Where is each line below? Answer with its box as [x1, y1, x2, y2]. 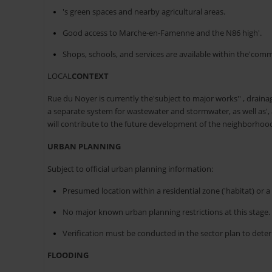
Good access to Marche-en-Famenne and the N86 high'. [63, 27, 262, 39]
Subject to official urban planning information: [47, 163, 213, 175]
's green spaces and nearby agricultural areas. [63, 6, 225, 18]
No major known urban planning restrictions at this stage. [63, 206, 270, 218]
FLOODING [47, 250, 89, 261]
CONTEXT [72, 70, 109, 82]
